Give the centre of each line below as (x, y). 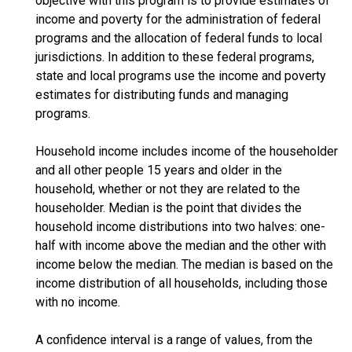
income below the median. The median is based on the (184, 264)
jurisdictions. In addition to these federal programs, (175, 57)
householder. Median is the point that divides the (169, 208)
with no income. (78, 302)
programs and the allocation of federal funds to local (179, 38)
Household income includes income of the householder (187, 151)
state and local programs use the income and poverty (181, 76)
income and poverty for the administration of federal (178, 19)
